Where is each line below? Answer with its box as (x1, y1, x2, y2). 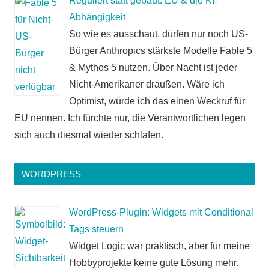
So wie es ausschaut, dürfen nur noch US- (69, 29, 248, 40)
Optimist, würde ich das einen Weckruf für (69, 96, 245, 107)
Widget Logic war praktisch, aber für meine (69, 241, 250, 252)
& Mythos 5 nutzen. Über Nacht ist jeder (69, 62, 237, 73)
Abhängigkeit (69, 12, 125, 23)
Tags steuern (69, 224, 124, 235)
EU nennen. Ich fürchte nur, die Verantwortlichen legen (14, 113, 246, 124)
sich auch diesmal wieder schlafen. (14, 130, 163, 141)
